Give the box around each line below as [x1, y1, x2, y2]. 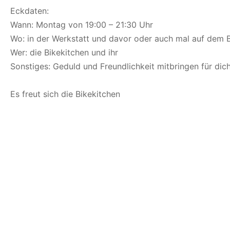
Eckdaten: [10, 6, 49, 16]
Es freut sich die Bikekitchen [10, 89, 120, 99]
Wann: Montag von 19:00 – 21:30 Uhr [10, 20, 153, 30]
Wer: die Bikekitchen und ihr [10, 47, 118, 57]
